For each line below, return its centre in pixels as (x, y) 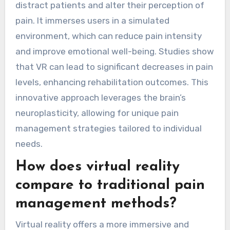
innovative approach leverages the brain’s (100, 97)
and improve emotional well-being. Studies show (114, 51)
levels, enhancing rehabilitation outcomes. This (112, 82)
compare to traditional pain (110, 186)
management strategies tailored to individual (108, 128)
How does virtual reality (97, 167)
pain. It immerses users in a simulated (92, 20)
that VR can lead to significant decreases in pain (114, 66)
